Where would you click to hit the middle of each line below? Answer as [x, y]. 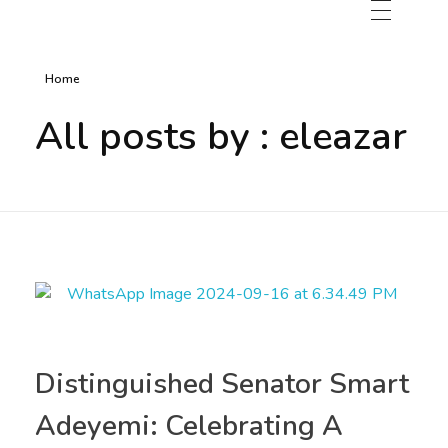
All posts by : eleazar [221, 136]
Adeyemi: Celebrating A [189, 426]
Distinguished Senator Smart [222, 384]
